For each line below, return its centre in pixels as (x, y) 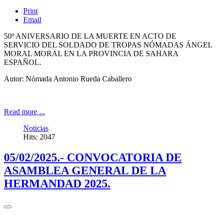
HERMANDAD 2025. (57, 184)
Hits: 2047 (39, 137)
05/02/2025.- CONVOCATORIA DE (93, 158)
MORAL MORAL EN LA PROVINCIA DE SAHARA (91, 54)
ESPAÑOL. (23, 62)
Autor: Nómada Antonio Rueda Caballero (68, 79)
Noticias (36, 128)
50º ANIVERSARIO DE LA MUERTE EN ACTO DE (90, 36)
